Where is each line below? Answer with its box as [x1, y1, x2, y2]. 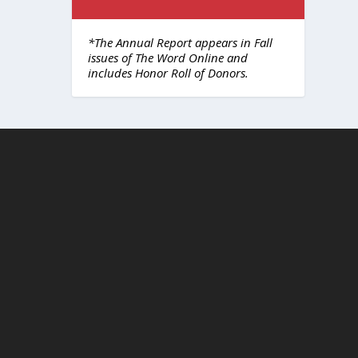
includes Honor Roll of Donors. [88, 65, 249, 82]
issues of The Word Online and [88, 50, 249, 66]
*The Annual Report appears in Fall [88, 34, 273, 51]
